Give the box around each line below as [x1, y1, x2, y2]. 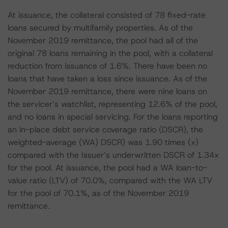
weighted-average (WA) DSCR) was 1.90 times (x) [8, 137, 198, 148]
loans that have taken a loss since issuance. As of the [8, 73, 207, 84]
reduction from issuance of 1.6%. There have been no [8, 61, 207, 71]
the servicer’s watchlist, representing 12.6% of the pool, [8, 99, 217, 109]
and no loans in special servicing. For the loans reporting [8, 111, 218, 122]
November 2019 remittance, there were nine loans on [8, 86, 207, 97]
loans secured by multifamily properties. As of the [8, 22, 193, 33]
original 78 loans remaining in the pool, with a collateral [8, 48, 213, 59]
